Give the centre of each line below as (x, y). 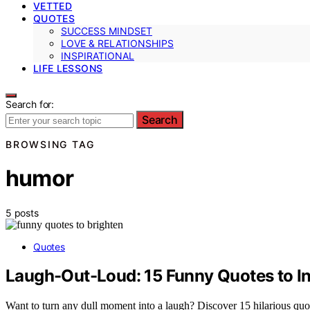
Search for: (30, 104)
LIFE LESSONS (68, 68)
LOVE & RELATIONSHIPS (117, 43)
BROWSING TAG (50, 144)
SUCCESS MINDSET (107, 30)
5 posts (22, 212)
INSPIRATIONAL (98, 55)
